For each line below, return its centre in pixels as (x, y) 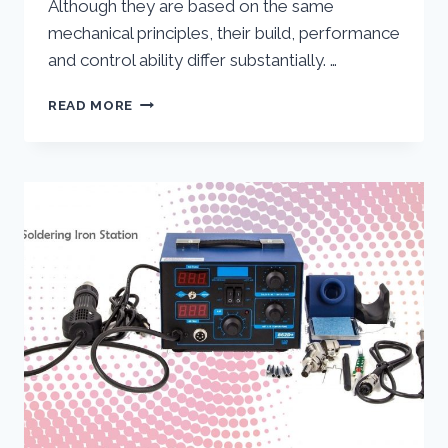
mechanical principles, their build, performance (224, 33)
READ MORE (91, 105)
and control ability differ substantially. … (192, 60)
